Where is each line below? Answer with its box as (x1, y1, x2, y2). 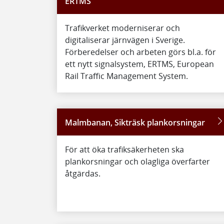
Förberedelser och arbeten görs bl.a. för (65, 46, 216, 58)
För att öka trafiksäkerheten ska (65, 144, 184, 155)
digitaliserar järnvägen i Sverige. (65, 34, 185, 46)
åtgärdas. (65, 168, 100, 179)
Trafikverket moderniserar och (65, 22, 180, 34)
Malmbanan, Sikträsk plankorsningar (65, 117, 205, 128)
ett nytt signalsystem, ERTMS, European (65, 58, 214, 70)
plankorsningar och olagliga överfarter (65, 156, 210, 167)
